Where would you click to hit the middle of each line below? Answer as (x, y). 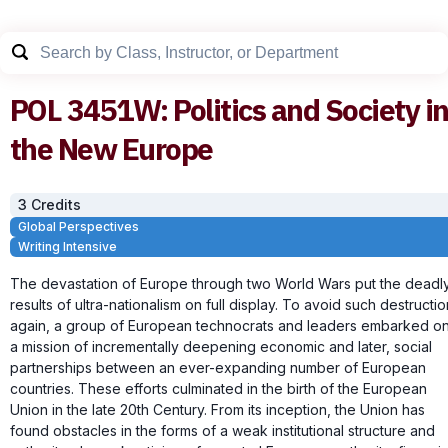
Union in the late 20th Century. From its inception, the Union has (217, 409)
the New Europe (111, 148)
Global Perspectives (78, 226)
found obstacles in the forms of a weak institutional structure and (222, 430)
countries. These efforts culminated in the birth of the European (218, 388)
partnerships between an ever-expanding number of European (218, 367)
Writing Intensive (67, 246)
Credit (52, 204)
